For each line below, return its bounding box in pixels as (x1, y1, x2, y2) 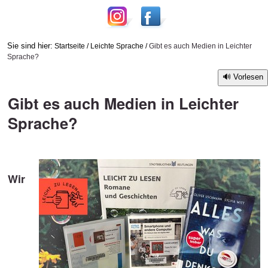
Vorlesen (233, 72, 263, 81)
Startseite (54, 41, 85, 50)
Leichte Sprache (90, 41, 144, 50)
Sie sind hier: (7, 41, 53, 50)
